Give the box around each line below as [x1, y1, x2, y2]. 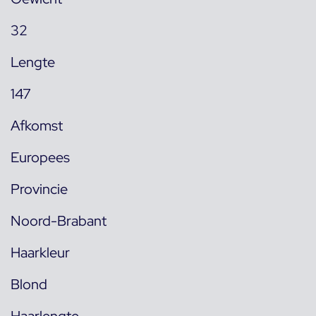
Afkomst [11, 116, 63, 135]
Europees [11, 147, 70, 166]
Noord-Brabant [11, 211, 107, 230]
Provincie [11, 179, 68, 198]
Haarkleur [11, 243, 70, 262]
